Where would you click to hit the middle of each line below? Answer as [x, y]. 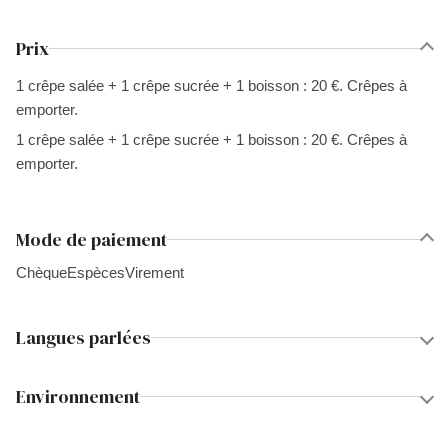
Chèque [41, 272]
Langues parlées [83, 337]
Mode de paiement [91, 239]
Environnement [78, 396]
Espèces [96, 272]
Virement [154, 272]
